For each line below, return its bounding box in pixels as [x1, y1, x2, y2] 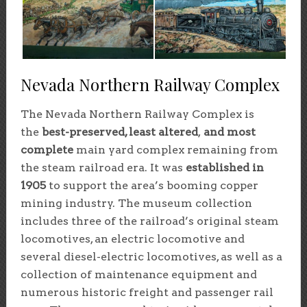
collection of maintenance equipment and [20, 268, 257, 282]
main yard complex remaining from [73, 143, 278, 157]
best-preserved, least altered [41, 125, 198, 139]
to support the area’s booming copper [45, 179, 258, 193]
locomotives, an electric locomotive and [20, 232, 245, 246]
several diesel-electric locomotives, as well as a [20, 250, 282, 264]
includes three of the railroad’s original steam [20, 214, 279, 228]
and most [200, 125, 256, 139]
